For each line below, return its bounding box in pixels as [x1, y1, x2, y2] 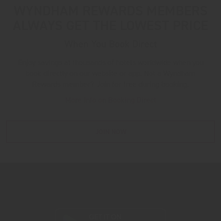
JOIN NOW [95, 127, 126, 137]
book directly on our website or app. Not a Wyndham [26, 68, 195, 79]
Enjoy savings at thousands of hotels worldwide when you [17, 57, 204, 68]
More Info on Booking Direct [65, 95, 156, 106]
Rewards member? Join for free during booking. [32, 79, 189, 90]
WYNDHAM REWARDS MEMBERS [13, 1, 208, 20]
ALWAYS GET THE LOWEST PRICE [13, 16, 208, 35]
